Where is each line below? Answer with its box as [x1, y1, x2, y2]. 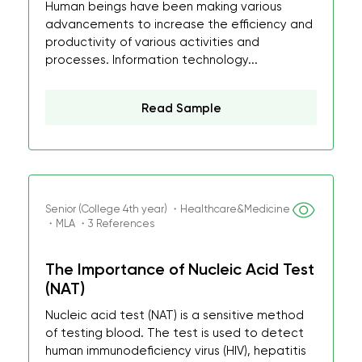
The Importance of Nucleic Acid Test [45, 259, 314, 279]
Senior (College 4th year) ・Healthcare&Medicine [45, 203, 290, 215]
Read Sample [141, 101, 221, 116]
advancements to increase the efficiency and [45, 17, 313, 32]
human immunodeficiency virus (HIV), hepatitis [45, 343, 306, 358]
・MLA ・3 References [45, 217, 154, 229]
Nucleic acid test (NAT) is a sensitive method [45, 308, 304, 322]
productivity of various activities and [45, 35, 259, 49]
